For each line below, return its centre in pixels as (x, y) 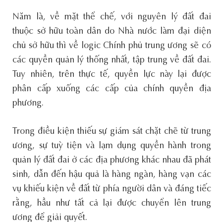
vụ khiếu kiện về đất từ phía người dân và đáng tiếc (112, 189)
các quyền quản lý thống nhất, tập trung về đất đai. (112, 60)
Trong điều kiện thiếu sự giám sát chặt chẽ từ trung (112, 132)
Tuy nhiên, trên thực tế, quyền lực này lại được (112, 75)
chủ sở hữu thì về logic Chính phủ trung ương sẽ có (112, 46)
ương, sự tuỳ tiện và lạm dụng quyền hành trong (112, 146)
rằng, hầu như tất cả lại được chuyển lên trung (112, 203)
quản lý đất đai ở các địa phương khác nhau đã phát (112, 160)
